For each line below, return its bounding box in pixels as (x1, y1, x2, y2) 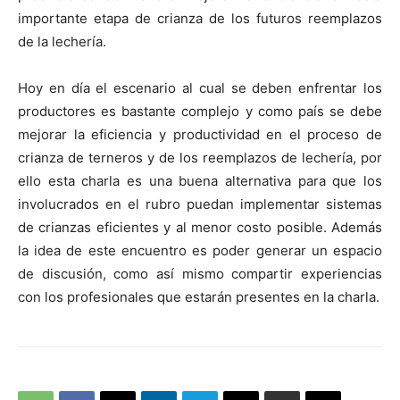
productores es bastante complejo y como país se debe (18, 103, 382, 121)
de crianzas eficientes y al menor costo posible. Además (18, 219, 382, 237)
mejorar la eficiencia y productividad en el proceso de (18, 126, 382, 144)
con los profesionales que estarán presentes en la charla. (18, 288, 379, 306)
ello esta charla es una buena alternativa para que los (18, 172, 382, 190)
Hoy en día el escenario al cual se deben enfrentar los (18, 79, 382, 97)
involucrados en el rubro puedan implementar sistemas (18, 196, 382, 213)
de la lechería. (18, 33, 106, 51)
